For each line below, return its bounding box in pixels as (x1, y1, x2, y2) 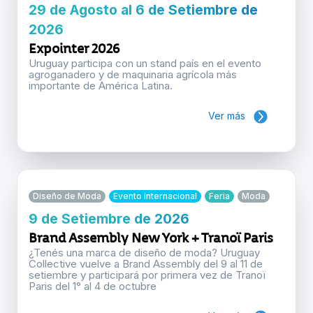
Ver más (208, 109, 245, 122)
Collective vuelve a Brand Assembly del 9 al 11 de (29, 256, 263, 270)
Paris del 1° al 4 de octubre (29, 279, 156, 293)
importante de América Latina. (29, 78, 173, 92)
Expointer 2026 (29, 40, 120, 57)
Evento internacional (113, 190, 197, 201)
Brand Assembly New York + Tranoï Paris (29, 229, 273, 246)
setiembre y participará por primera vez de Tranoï (29, 268, 265, 282)
